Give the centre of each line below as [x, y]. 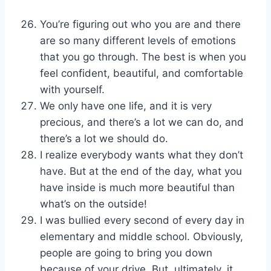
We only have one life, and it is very [126, 106]
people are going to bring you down [126, 253]
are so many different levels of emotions [138, 41]
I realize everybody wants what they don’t [142, 155]
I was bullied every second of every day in [142, 220]
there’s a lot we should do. [104, 139]
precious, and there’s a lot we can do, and [142, 122]
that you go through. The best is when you [143, 57]
